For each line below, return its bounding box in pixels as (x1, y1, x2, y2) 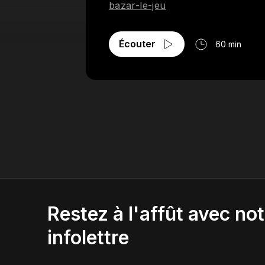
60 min (215, 39, 241, 49)
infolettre (47, 226, 129, 249)
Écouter (118, 38, 156, 50)
